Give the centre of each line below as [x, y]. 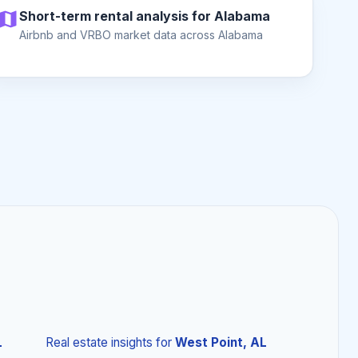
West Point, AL [221, 342]
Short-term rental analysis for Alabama [144, 16]
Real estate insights [99, 342]
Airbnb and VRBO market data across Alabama [141, 35]
